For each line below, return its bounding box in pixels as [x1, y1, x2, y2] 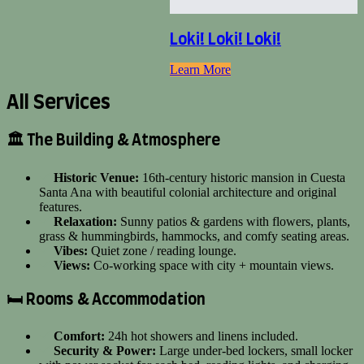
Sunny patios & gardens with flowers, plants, [117, 214, 350, 228]
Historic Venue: [54, 170, 139, 184]
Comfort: [54, 329, 105, 344]
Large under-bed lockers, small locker [156, 344, 353, 358]
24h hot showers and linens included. [105, 329, 298, 344]
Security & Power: [54, 344, 156, 358]
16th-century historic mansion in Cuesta [139, 170, 345, 184]
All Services [6, 93, 110, 114]
